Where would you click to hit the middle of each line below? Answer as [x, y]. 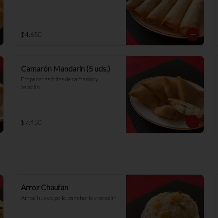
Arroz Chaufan [45, 187]
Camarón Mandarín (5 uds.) [65, 68]
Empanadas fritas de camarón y [60, 79]
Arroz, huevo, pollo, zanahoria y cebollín [69, 198]
